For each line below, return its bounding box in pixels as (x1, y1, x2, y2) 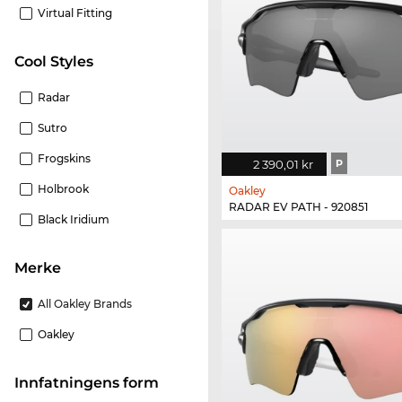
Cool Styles (24, 53, 93, 71)
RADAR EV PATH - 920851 (229, 200, 368, 214)
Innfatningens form (19, 374, 159, 392)
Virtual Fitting (38, 6, 112, 21)
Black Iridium (38, 213, 109, 227)
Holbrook (38, 182, 89, 197)
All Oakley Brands (38, 297, 132, 311)
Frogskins (38, 152, 91, 166)
